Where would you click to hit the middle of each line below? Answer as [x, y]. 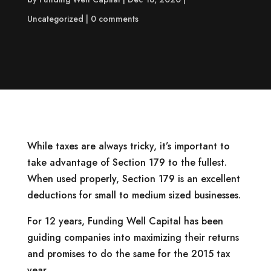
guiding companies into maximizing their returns [133, 237]
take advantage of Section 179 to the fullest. [127, 162]
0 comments [114, 19]
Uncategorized [55, 19]
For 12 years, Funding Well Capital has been [125, 221]
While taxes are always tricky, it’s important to [128, 146]
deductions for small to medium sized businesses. [134, 195]
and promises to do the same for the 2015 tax [128, 254]
